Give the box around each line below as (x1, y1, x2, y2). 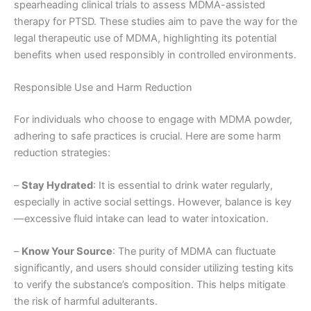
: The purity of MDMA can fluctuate (112, 245, 276, 258)
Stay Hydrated (22, 179, 93, 192)
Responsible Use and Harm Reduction (14, 81, 192, 94)
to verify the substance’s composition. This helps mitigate (14, 278, 285, 292)
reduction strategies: (14, 146, 110, 159)
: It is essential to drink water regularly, (93, 179, 273, 192)
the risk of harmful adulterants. (14, 295, 158, 308)
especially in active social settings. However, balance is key (14, 196, 292, 209)
